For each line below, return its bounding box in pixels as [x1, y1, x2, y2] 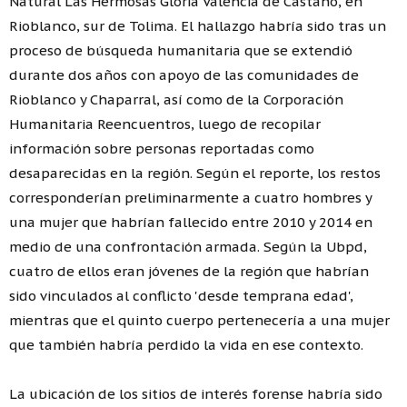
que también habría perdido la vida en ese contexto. [9, 335, 363, 353]
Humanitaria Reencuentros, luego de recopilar [9, 114, 321, 133]
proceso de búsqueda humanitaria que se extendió [9, 41, 352, 59]
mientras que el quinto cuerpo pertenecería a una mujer [9, 311, 390, 329]
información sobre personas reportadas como [9, 139, 314, 157]
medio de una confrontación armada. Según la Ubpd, [9, 237, 367, 255]
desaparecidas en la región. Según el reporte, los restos [9, 164, 381, 182]
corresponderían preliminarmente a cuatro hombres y [9, 188, 372, 206]
